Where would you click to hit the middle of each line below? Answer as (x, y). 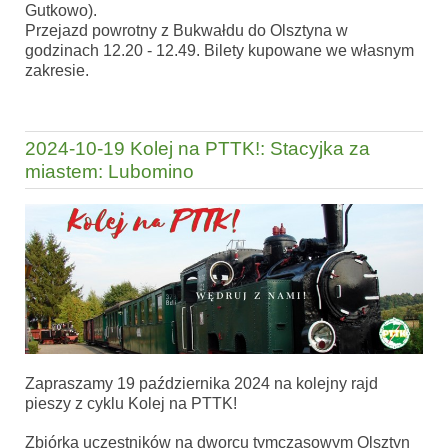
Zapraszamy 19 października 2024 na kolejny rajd (201, 383)
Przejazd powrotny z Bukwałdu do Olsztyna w (186, 31)
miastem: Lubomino (109, 172)
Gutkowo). (61, 11)
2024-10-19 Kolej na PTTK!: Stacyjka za (197, 149)
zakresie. (57, 71)
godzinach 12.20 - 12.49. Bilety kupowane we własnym (219, 51)
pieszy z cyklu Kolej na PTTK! (131, 403)
